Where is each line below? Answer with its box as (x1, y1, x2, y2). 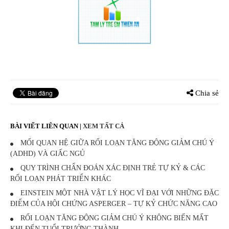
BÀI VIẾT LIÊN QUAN (10, 122, 80, 130)
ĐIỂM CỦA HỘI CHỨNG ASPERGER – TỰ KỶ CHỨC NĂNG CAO (10, 200, 217, 208)
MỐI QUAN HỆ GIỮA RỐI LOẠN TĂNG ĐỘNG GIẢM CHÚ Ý (18, 139, 214, 147)
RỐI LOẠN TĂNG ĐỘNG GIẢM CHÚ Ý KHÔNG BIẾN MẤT (18, 214, 209, 222)
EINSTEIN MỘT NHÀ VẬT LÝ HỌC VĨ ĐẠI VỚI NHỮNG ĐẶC (18, 189, 219, 197)
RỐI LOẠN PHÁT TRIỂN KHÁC (10, 175, 111, 183)
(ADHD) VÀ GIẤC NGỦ (10, 150, 85, 158)
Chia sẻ (193, 89, 219, 98)
